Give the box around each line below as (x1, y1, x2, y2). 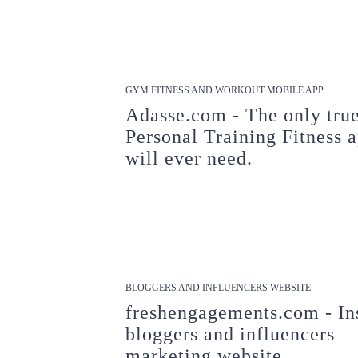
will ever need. (125, 148, 253, 169)
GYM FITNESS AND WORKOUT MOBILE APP (125, 85, 324, 96)
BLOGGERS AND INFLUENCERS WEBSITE (125, 282, 312, 293)
